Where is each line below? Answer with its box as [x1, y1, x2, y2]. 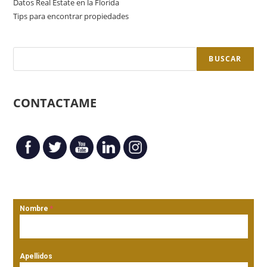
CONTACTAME [13, 95, 97, 111]
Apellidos [20, 252, 53, 261]
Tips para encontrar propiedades [13, 11, 129, 22]
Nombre [20, 204, 51, 213]
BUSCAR [209, 54, 242, 64]
